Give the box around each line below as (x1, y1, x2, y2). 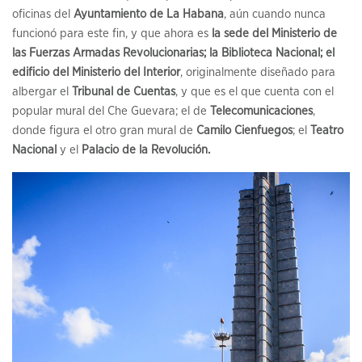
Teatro (310, 124, 343, 137)
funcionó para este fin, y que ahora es (12, 27, 212, 40)
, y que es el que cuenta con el (175, 86, 334, 99)
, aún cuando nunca (224, 8, 326, 21)
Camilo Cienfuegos (196, 124, 293, 137)
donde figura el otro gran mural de (12, 124, 196, 137)
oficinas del (12, 8, 74, 21)
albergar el (12, 86, 72, 99)
